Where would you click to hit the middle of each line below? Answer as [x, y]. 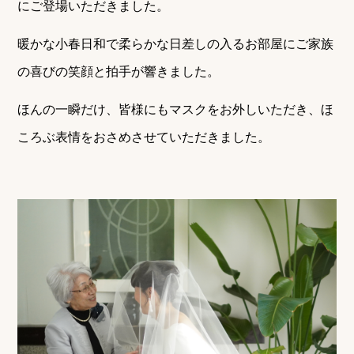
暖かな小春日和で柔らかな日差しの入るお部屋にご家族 [176, 44]
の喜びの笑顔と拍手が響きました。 [119, 72]
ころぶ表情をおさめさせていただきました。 [144, 137]
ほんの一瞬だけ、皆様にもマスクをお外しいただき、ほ [176, 109]
